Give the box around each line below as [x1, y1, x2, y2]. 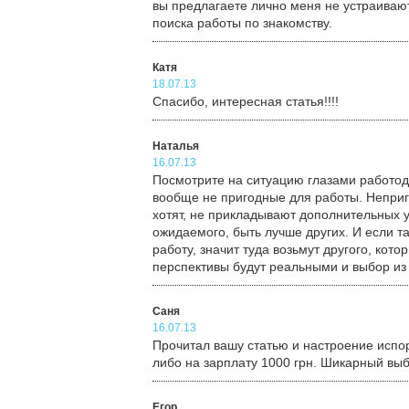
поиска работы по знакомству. [152, 16, 332, 30]
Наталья [152, 140, 199, 152]
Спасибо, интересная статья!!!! [152, 94, 339, 109]
